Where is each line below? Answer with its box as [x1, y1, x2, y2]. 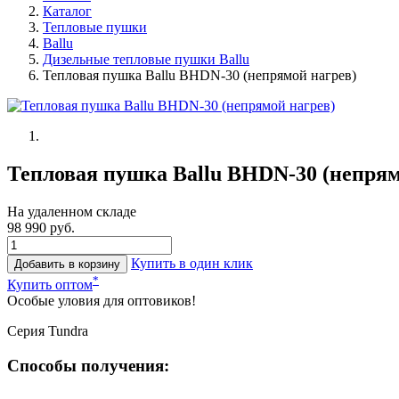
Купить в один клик [131, 255, 253, 271]
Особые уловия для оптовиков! [7, 293, 196, 309]
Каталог [43, 4, 92, 19]
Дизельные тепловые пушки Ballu [43, 52, 249, 67]
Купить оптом [7, 277, 93, 293]
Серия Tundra [7, 323, 88, 339]
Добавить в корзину [14, 256, 120, 271]
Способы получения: [7, 355, 169, 375]
